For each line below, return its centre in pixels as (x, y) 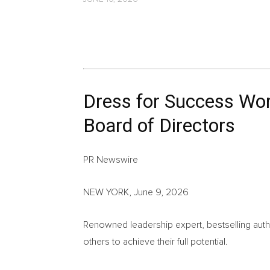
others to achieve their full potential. (155, 242)
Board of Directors (159, 125)
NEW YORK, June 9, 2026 (136, 192)
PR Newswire (111, 160)
